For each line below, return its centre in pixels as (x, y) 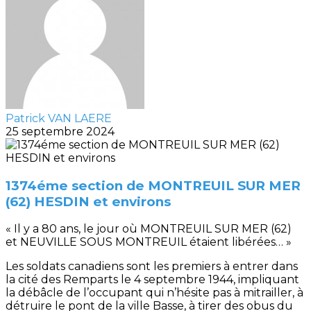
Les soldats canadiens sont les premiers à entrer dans (152, 267)
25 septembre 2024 (60, 132)
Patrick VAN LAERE (59, 118)
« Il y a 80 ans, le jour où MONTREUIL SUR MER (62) (149, 229)
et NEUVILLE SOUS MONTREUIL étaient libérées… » (149, 242)
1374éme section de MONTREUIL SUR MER (153, 185)
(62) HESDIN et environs (88, 201)
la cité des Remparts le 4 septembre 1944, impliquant (152, 280)
